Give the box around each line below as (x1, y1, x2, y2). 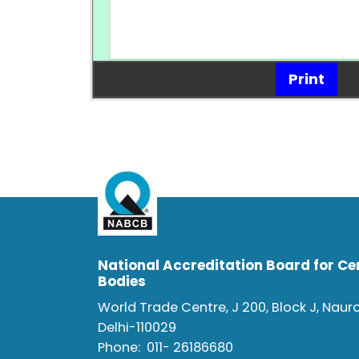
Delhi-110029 (98, 318, 176, 337)
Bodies (98, 272, 146, 291)
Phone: (98, 338, 147, 357)
